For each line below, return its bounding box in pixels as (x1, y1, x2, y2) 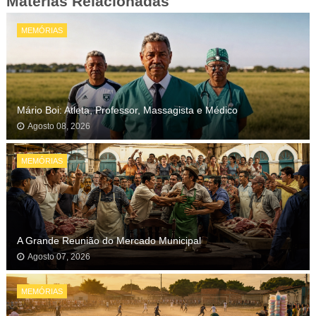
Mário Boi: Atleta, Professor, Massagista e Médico (16, 104, 238, 116)
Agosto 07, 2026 (27, 252, 90, 262)
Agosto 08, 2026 (27, 121, 90, 131)
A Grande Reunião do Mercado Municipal (16, 235, 201, 246)
